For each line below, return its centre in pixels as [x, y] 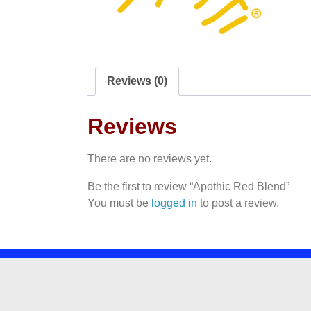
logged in [174, 203]
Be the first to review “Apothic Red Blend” [188, 186]
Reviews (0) [137, 81]
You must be [119, 203]
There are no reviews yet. [150, 158]
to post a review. [238, 203]
